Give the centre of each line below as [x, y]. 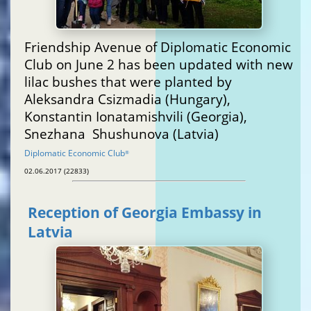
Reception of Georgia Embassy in [145, 213]
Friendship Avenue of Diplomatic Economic [158, 47]
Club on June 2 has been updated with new [159, 64]
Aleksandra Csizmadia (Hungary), [127, 99]
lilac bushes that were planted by [128, 81]
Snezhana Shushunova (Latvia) [154, 133]
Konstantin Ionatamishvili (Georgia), [136, 116]
